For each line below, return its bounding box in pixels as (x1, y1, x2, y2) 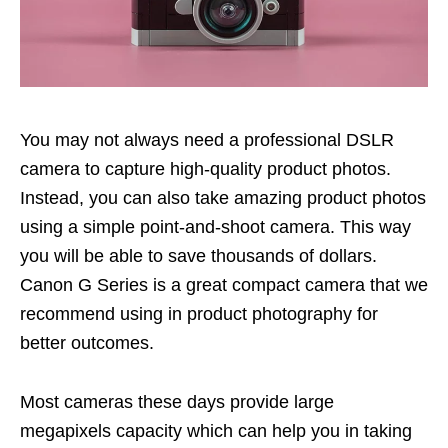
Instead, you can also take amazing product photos (20, 188, 426, 208)
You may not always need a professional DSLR (20, 130, 394, 150)
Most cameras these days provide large (20, 392, 334, 412)
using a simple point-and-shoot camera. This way (20, 217, 411, 237)
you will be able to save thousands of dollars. (20, 246, 377, 266)
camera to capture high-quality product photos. (20, 159, 391, 179)
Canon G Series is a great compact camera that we (20, 275, 428, 295)
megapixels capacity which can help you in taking (20, 421, 412, 441)
